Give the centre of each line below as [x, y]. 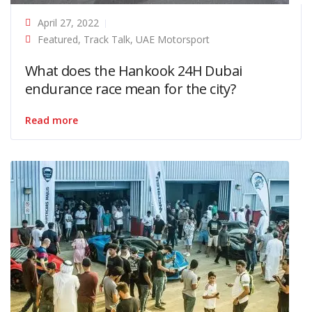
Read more [52, 120]
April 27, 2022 [68, 22]
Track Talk [107, 39]
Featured [58, 39]
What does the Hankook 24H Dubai [134, 70]
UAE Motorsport [173, 39]
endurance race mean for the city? [131, 88]
